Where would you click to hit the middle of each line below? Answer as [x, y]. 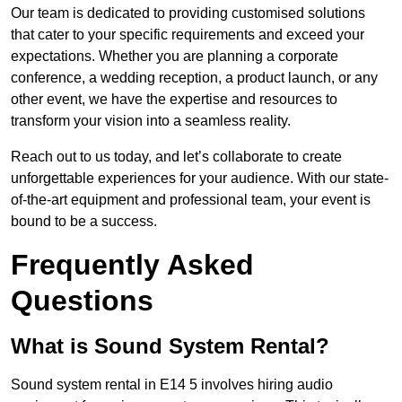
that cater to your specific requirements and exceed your [188, 35]
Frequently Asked [132, 265]
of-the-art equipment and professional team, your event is [191, 200]
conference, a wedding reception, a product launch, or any [194, 78]
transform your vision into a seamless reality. [151, 121]
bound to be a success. [84, 222]
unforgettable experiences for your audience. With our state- [200, 179]
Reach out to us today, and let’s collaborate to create [176, 157]
